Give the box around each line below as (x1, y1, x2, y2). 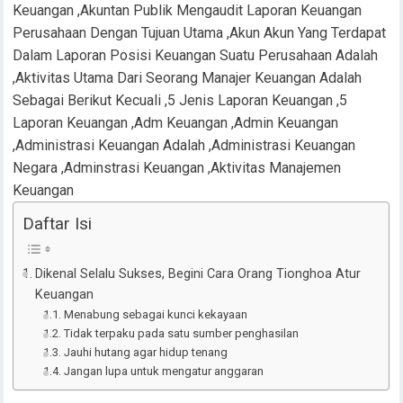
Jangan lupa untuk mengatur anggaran (63, 184, 264, 198)
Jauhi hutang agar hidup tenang (63, 165, 228, 179)
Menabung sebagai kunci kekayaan (63, 127, 247, 141)
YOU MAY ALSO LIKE (13, 359, 184, 381)
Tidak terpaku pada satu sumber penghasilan (63, 146, 299, 160)
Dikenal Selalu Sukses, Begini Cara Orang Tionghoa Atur (35, 85, 362, 102)
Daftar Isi (22, 32, 93, 54)
